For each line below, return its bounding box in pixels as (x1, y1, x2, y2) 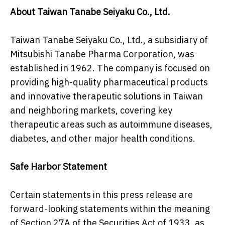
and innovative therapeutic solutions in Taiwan (10, 90, 203, 102)
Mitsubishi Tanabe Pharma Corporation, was (10, 48, 194, 60)
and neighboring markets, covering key (10, 104, 172, 117)
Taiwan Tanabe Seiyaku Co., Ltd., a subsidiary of (10, 34, 208, 46)
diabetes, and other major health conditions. (10, 133, 195, 145)
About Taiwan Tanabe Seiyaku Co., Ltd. (10, 6, 170, 18)
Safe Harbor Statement (10, 161, 107, 173)
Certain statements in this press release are (10, 189, 193, 201)
